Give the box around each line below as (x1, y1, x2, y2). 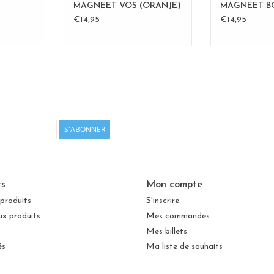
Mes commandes (146, 211, 210, 221)
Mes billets (146, 226, 187, 236)
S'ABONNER (64, 124, 105, 135)
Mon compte (146, 179, 202, 190)
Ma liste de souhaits (146, 242, 223, 251)
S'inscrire (146, 196, 179, 206)
